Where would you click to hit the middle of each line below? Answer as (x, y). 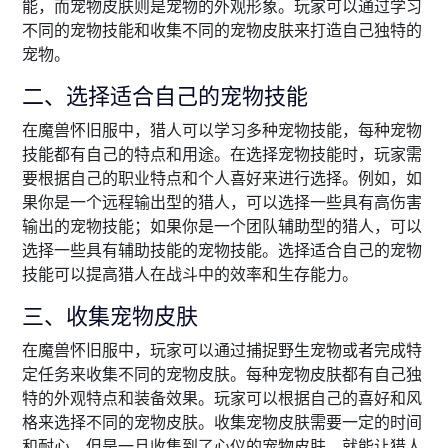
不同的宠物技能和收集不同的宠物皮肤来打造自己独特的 (222, 30)
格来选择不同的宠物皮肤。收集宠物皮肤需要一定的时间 (222, 422)
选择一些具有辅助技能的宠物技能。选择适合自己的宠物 (222, 250)
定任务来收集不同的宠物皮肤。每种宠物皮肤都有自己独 (222, 374)
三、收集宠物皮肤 (110, 316)
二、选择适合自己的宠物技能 (165, 96)
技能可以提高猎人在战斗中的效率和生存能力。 (190, 274)
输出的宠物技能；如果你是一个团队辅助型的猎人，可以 (222, 226)
